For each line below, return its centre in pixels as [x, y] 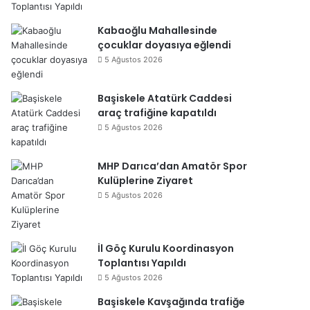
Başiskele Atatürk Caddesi [165, 98]
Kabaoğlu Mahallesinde [157, 30]
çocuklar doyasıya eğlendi [164, 45]
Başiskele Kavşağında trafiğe [171, 302]
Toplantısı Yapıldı [142, 263]
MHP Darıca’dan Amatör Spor [172, 166]
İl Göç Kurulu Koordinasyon [166, 248]
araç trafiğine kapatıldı [157, 113]
